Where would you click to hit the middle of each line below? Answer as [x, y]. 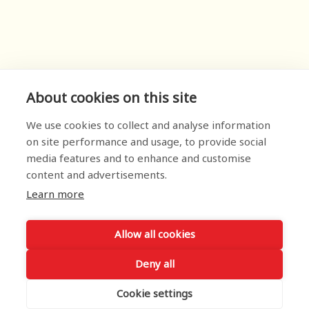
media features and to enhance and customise [139, 159]
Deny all [154, 264]
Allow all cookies [154, 235]
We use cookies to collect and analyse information [148, 126]
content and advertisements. [97, 176]
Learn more [55, 195]
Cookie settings [154, 294]
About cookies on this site [111, 99]
